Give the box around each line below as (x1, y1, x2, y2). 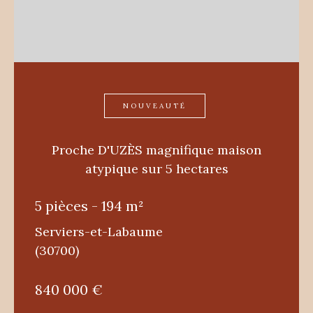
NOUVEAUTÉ (123, 101, 187, 110)
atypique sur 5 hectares (85, 161, 228, 177)
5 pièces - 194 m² (35, 197, 144, 214)
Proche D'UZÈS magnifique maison (52, 142, 261, 158)
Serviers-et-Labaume (35, 224, 163, 240)
